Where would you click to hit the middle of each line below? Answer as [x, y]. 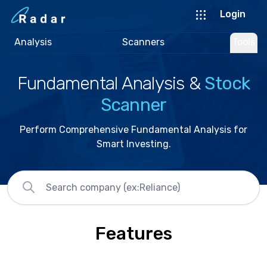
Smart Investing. [133, 144]
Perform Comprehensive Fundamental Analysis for [133, 130]
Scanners [143, 42]
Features [133, 234]
